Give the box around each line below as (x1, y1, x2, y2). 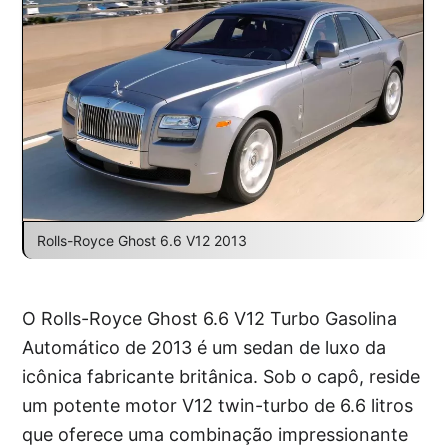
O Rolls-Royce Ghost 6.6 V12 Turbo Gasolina (22, 307, 398, 329)
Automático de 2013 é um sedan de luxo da (22, 336, 387, 358)
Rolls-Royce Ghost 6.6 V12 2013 (36, 231, 247, 249)
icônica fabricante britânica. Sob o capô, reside (22, 365, 421, 387)
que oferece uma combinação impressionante (22, 423, 409, 445)
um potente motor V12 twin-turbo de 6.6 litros (22, 394, 414, 416)
